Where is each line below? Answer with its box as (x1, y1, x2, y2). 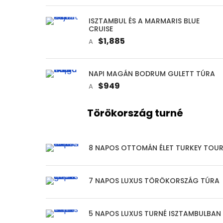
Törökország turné (87, 106, 184, 120)
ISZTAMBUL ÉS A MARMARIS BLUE (89, 15, 200, 26)
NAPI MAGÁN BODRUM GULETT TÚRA (89, 68, 215, 79)
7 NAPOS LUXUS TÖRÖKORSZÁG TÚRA (89, 175, 220, 186)
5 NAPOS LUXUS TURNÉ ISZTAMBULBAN (89, 208, 221, 219)
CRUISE (89, 23, 113, 34)
